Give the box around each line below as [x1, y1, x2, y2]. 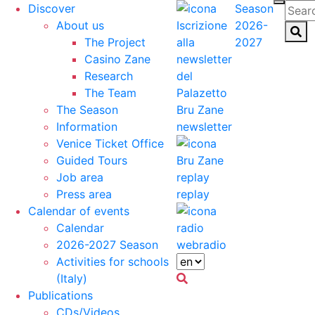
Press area [56, 187, 112, 201]
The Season [56, 103, 118, 117]
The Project [84, 35, 146, 49]
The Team [84, 86, 136, 100]
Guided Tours [56, 153, 127, 167]
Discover [28, 1, 75, 15]
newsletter [176, 120, 232, 134]
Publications [28, 288, 93, 302]
